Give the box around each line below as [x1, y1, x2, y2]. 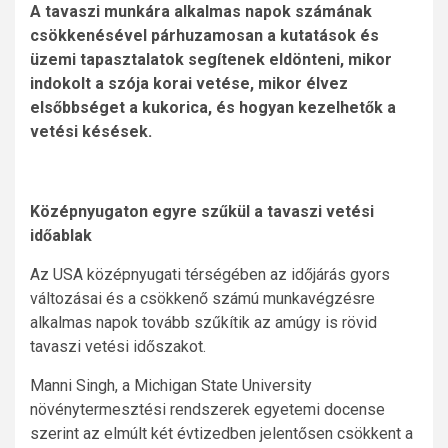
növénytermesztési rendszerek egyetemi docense [30, 400, 385, 419]
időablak [30, 226, 92, 245]
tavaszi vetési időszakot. [30, 337, 206, 356]
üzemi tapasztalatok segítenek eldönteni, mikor [30, 50, 392, 69]
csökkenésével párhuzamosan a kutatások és [30, 26, 379, 45]
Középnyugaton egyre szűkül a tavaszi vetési [30, 202, 374, 221]
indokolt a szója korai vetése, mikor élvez [30, 74, 348, 93]
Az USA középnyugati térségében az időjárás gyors [30, 265, 390, 284]
